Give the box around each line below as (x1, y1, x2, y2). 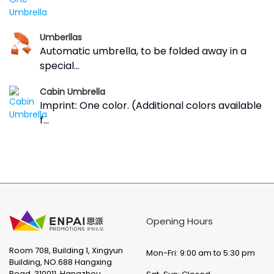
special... (40, 59, 80, 73)
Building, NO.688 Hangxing (9, 256, 112, 268)
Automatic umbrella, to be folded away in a (40, 44, 246, 58)
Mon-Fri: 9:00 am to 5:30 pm (146, 247, 255, 259)
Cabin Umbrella (40, 86, 105, 98)
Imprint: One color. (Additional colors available (40, 98, 262, 113)
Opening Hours (146, 215, 213, 228)
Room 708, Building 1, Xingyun (9, 245, 123, 256)
